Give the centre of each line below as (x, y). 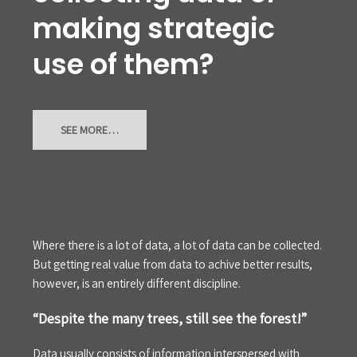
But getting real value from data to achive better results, (173, 264)
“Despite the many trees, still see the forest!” (170, 318)
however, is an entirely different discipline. (137, 283)
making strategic (154, 28)
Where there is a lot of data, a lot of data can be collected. (177, 245)
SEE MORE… (90, 130)
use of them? (124, 64)
